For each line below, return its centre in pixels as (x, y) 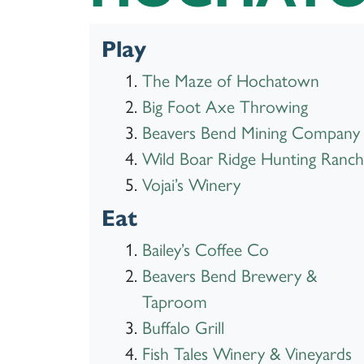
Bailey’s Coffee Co (205, 249)
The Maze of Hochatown (230, 80)
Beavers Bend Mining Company (251, 132)
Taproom (174, 301)
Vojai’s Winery (191, 184)
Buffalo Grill (183, 327)
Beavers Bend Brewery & (229, 275)
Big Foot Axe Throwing (225, 106)
